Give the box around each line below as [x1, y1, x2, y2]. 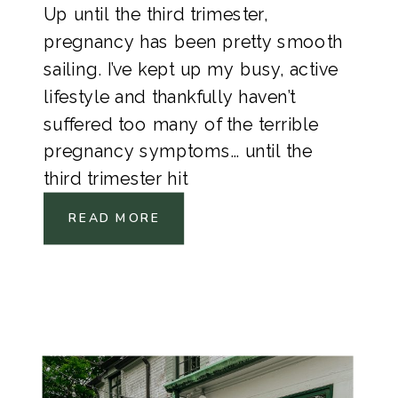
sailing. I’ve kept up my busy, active [44, 60, 338, 80]
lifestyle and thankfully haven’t [44, 86, 296, 107]
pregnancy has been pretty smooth [44, 32, 343, 52]
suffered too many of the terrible [44, 114, 320, 135]
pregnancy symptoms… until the [44, 141, 313, 162]
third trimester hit [44, 169, 187, 189]
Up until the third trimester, [44, 4, 268, 25]
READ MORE [68, 210, 161, 228]
